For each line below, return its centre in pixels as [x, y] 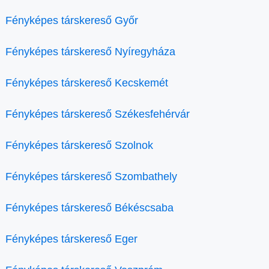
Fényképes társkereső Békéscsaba [89, 208]
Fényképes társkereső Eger [71, 239]
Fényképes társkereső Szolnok [79, 145]
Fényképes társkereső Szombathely [91, 177]
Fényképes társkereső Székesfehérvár [98, 114]
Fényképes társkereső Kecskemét [87, 83]
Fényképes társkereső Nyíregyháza [90, 52]
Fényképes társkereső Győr [72, 20]
